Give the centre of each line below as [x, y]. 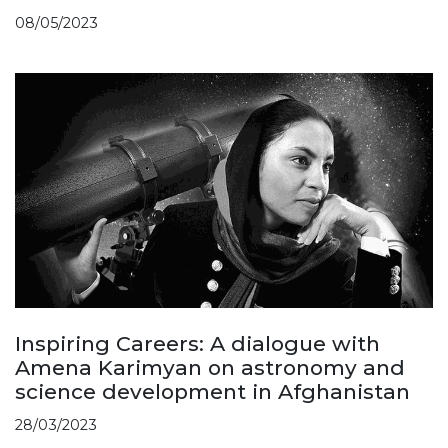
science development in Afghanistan [212, 392]
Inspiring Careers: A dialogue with [197, 344]
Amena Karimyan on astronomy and [210, 368]
